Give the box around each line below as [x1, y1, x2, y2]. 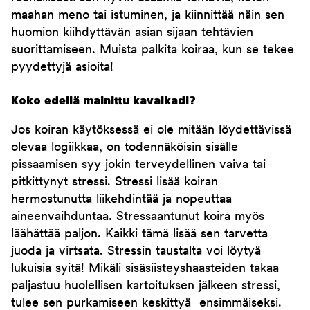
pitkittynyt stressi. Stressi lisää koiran [11, 176, 218, 190]
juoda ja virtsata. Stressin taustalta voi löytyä [11, 245, 261, 259]
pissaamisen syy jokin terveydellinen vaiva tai [11, 158, 266, 172]
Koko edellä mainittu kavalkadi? [11, 95, 196, 107]
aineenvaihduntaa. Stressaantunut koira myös [11, 210, 264, 224]
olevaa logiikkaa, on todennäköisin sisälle [11, 141, 238, 155]
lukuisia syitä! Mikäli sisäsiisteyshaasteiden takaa [11, 262, 279, 276]
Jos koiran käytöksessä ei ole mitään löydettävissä [11, 124, 291, 138]
